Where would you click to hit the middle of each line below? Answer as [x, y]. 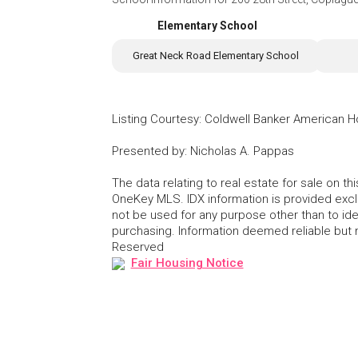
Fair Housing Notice [187, 263]
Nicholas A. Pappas [242, 151]
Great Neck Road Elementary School [216, 56]
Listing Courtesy [155, 119]
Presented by [148, 151]
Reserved [138, 247]
